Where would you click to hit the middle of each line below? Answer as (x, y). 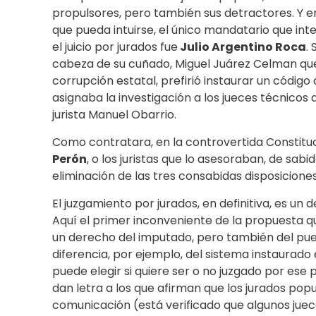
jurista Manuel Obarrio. (114, 115)
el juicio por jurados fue (115, 47)
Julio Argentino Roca (242, 47)
